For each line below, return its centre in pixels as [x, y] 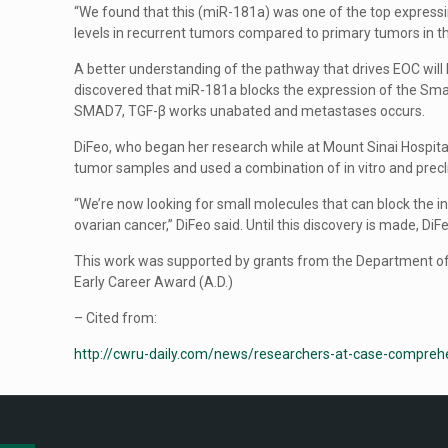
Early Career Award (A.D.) [154, 282]
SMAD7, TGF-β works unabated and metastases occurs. [250, 111]
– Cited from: [116, 318]
